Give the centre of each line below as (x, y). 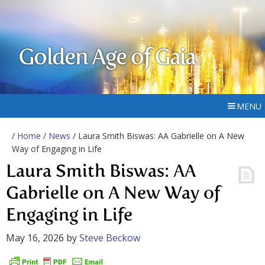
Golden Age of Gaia (107, 59)
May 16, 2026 (35, 238)
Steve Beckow (110, 238)
